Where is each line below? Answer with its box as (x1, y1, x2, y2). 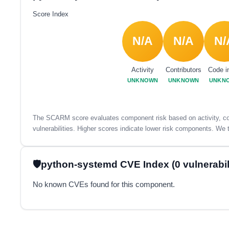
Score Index (32, 10, 68, 18)
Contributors (166, 66, 202, 74)
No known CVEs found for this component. (32, 180, 175, 189)
